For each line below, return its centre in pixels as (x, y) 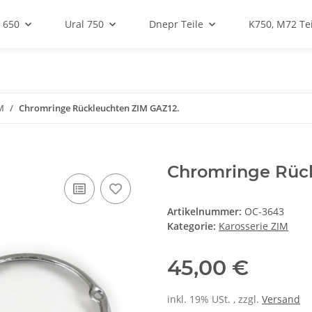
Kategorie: (193, 226)
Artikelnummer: (206, 212)
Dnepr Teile (176, 24)
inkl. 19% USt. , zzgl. (214, 299)
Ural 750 (84, 24)
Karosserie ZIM (253, 226)
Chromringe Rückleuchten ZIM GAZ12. (99, 108)
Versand (281, 299)
